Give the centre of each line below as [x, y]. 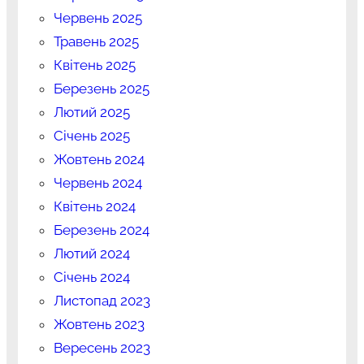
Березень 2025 [101, 88]
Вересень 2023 [102, 347]
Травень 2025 [96, 41]
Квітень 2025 [94, 65]
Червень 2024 [97, 182]
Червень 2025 [97, 17]
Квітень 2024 [94, 206]
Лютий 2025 [91, 112]
